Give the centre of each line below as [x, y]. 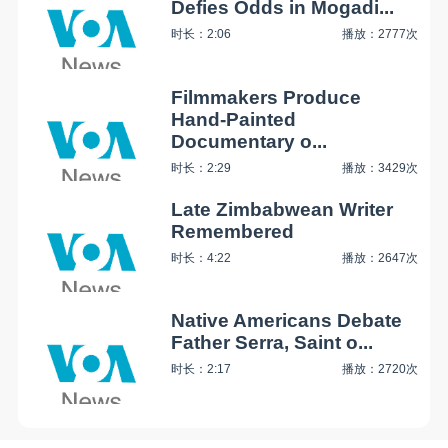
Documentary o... [249, 141]
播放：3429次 [380, 167]
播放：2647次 [380, 257]
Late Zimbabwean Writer [282, 209]
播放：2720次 [380, 369]
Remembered [233, 231]
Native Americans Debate [287, 321]
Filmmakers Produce [266, 97]
